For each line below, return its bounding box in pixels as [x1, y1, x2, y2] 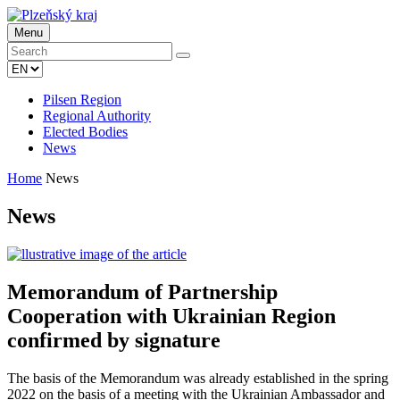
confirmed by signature [7, 328, 221, 352]
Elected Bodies [43, 124, 128, 139]
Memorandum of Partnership [7, 279, 278, 304]
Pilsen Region [43, 92, 121, 107]
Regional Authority [43, 108, 151, 123]
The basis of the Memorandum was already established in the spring [7, 370, 388, 386]
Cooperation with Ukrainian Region [7, 304, 336, 328]
